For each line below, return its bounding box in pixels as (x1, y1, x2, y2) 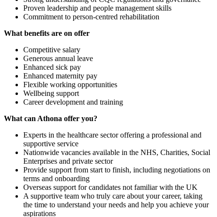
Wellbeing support (23, 89, 79, 97)
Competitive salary (23, 45, 80, 54)
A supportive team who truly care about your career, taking (23, 191, 202, 200)
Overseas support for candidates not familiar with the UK (23, 183, 198, 191)
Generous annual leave (23, 54, 93, 62)
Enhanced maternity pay (23, 71, 97, 80)
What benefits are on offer (4, 29, 90, 37)
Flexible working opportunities (23, 80, 117, 89)
